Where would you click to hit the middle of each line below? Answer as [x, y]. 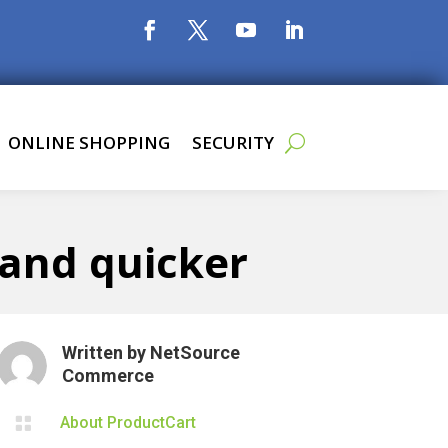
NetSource [195, 352]
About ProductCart [128, 422]
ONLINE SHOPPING [89, 142]
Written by [106, 352]
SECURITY [233, 142]
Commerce [108, 375]
